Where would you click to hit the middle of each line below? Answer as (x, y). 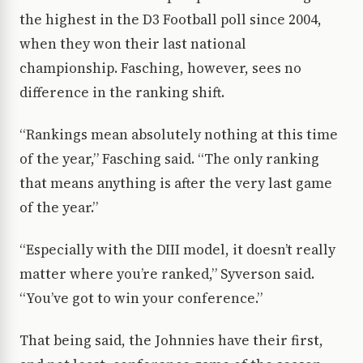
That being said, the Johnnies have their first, (171, 341)
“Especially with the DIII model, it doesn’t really (177, 250)
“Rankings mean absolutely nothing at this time (179, 135)
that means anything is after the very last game (176, 184)
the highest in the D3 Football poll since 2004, (171, 20)
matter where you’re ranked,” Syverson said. (167, 274)
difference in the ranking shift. (122, 93)
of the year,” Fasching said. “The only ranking (169, 159)
